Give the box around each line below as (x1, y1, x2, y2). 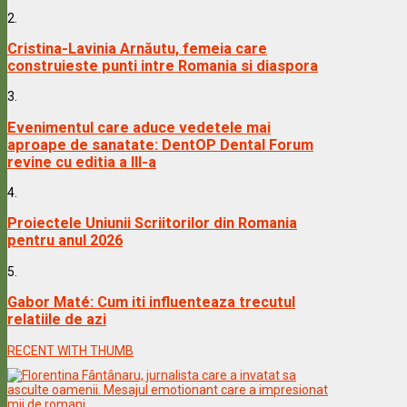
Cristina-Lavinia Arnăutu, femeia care (7, 39, 267, 57)
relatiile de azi (7, 311, 106, 329)
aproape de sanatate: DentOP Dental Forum (7, 135, 313, 154)
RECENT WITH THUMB (7, 342, 134, 358)
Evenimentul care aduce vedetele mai (7, 118, 271, 136)
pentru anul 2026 (7, 232, 123, 250)
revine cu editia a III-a (7, 153, 156, 171)
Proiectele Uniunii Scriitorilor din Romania (7, 214, 297, 233)
